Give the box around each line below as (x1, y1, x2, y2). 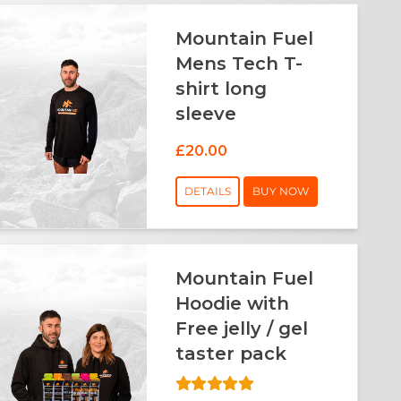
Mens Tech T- (175, 52, 303, 74)
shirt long (175, 77, 267, 99)
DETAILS (183, 183, 231, 198)
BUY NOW (252, 183, 309, 198)
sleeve (175, 102, 236, 124)
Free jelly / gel (175, 317, 308, 339)
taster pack (175, 342, 286, 364)
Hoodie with (175, 292, 289, 314)
